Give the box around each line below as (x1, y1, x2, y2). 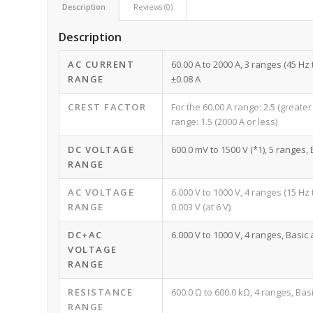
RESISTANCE (68, 286, 133, 299)
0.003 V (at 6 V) (171, 201, 231, 214)
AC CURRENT (68, 58, 135, 71)
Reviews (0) (133, 1, 173, 13)
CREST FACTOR (68, 101, 147, 114)
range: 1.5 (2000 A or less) (171, 115, 278, 129)
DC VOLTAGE (68, 143, 135, 156)
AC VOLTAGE (68, 186, 135, 199)
